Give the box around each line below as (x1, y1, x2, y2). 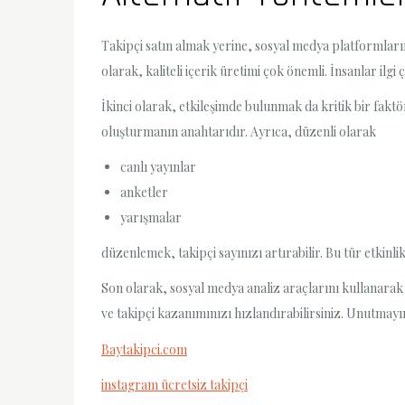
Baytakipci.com (101, 340, 187, 358)
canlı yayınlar (120, 158, 196, 176)
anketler (120, 184, 168, 202)
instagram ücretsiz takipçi (101, 375, 248, 393)
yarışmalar (120, 209, 182, 227)
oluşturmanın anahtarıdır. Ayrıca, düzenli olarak (101, 122, 376, 140)
